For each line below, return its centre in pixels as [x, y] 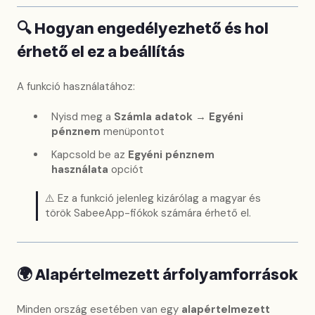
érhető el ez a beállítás [101, 52]
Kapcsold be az [90, 154]
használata [80, 169]
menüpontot [133, 132]
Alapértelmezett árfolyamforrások [167, 275]
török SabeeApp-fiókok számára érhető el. [148, 213]
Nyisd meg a [83, 117]
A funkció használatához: [76, 87]
